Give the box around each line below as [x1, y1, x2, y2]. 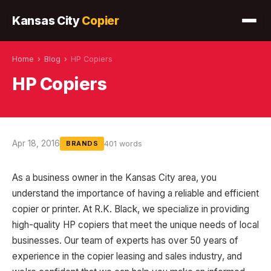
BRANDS [66, 139, 98, 148]
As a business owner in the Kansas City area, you [12, 172, 217, 183]
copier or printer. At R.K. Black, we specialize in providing [12, 203, 249, 215]
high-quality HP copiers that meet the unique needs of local [12, 219, 259, 230]
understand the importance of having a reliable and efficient [12, 188, 259, 199]
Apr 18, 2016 [12, 139, 60, 148]
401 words [104, 139, 142, 148]
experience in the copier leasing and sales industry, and [12, 250, 242, 262]
